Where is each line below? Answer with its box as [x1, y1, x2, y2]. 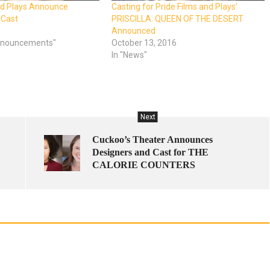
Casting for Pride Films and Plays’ [111, 2, 238, 12]
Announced [111, 26, 156, 36]
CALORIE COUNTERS [92, 160, 195, 171]
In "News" [111, 50, 148, 60]
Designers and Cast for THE [92, 147, 209, 158]
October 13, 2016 [111, 38, 177, 48]
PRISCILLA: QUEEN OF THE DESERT [111, 14, 244, 24]
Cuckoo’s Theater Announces [92, 134, 213, 145]
